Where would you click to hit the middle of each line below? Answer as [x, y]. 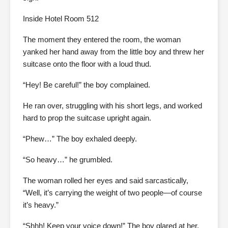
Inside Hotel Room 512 [61, 19]
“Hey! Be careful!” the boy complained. [87, 85]
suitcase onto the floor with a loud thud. [87, 64]
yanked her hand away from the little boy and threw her [113, 52]
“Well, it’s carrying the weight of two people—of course [112, 193]
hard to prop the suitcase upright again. [87, 118]
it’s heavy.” [41, 205]
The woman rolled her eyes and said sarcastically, [106, 181]
